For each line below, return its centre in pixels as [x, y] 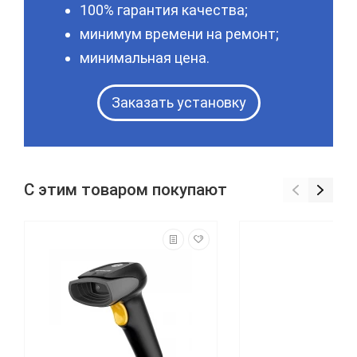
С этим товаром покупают [126, 190]
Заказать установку [178, 102]
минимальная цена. [145, 57]
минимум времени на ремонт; [179, 33]
